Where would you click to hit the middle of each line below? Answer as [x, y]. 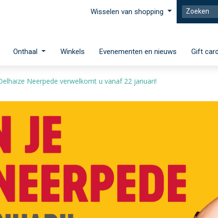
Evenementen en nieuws [138, 52]
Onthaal [27, 52]
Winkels [73, 52]
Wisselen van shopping [128, 11]
